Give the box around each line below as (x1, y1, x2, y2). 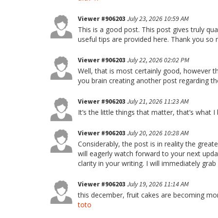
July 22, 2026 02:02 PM (127, 55, 189, 64)
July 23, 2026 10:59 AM (127, 14, 189, 23)
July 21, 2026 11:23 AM (127, 97, 189, 106)
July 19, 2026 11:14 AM (127, 180, 189, 188)
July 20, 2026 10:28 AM (127, 128, 189, 137)
